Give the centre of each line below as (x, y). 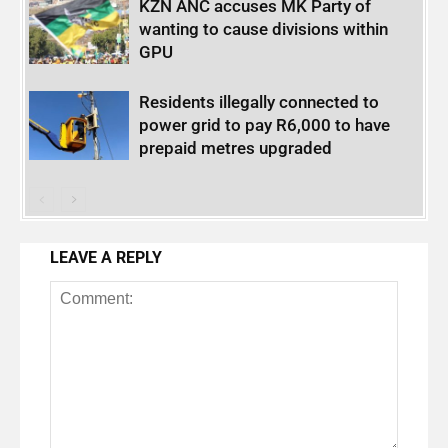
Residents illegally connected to (259, 102)
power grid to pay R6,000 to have (265, 125)
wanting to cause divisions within (264, 29)
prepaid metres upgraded (236, 148)
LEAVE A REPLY (106, 258)
